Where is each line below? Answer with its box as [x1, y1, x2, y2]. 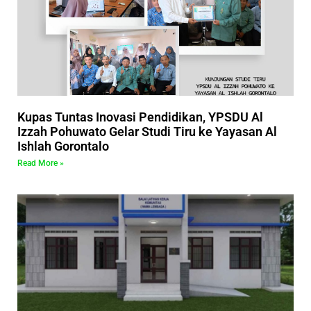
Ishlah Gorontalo [17, 139, 109, 154]
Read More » [17, 158, 64, 169]
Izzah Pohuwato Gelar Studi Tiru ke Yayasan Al [17, 124, 277, 140]
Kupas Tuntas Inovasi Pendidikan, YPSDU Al [17, 110, 263, 125]
